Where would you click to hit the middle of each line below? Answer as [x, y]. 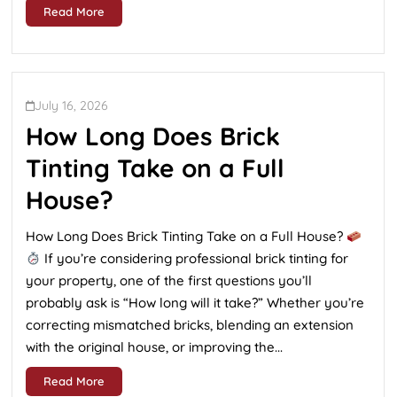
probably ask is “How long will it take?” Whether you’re [195, 303]
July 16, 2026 [71, 105]
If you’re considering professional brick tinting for [195, 258]
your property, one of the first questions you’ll [169, 280]
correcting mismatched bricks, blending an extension [190, 325]
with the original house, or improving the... [154, 347]
